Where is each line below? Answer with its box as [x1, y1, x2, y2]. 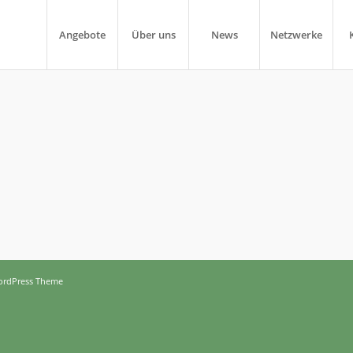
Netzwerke [270, 28, 322, 42]
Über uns [131, 28, 176, 42]
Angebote [59, 28, 106, 42]
